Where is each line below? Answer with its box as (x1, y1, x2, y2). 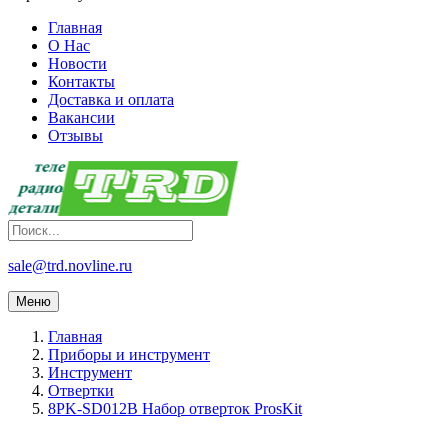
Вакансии (48, 109, 115, 127)
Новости (48, 55, 107, 73)
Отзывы (48, 127, 103, 145)
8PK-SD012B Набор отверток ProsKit (48, 400, 302, 418)
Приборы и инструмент (48, 346, 210, 364)
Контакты (48, 73, 115, 91)
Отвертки (48, 382, 114, 400)
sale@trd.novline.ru (8, 257, 132, 275)
